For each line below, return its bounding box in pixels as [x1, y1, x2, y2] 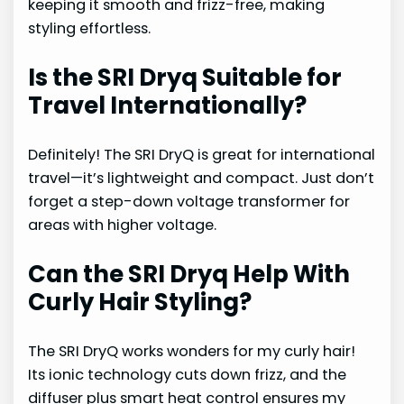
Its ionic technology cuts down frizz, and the [28, 364, 347, 386]
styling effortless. [28, 18, 151, 40]
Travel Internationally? [28, 89, 308, 123]
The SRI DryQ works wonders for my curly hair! [28, 341, 356, 363]
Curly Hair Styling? [28, 286, 252, 319]
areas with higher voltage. [28, 215, 217, 236]
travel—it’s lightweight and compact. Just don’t [28, 168, 375, 189]
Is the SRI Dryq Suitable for [28, 61, 343, 95]
